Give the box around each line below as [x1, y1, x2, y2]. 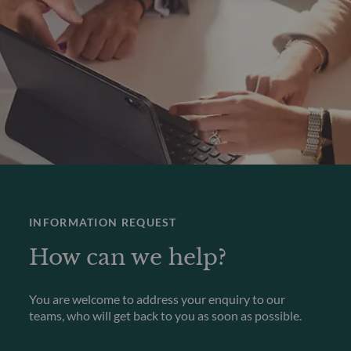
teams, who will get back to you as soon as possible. [29, 308, 302, 324]
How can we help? [29, 244, 227, 272]
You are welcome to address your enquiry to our [29, 291, 286, 307]
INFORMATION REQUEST [29, 215, 177, 230]
